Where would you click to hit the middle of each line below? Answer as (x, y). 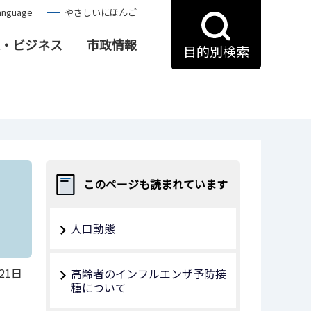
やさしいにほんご (101, 12)
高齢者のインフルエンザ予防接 (149, 274)
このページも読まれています (155, 184)
